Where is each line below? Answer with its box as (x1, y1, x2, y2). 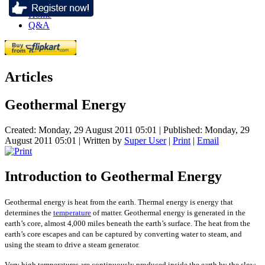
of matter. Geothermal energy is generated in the (91, 208, 245, 217)
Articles (5, 69, 53, 85)
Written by (83, 135, 124, 146)
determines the (5, 208, 53, 217)
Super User (124, 135, 166, 146)
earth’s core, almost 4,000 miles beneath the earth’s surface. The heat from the (5, 218, 250, 228)
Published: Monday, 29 (163, 124, 250, 135)
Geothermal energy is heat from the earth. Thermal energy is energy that (5, 197, 233, 206)
